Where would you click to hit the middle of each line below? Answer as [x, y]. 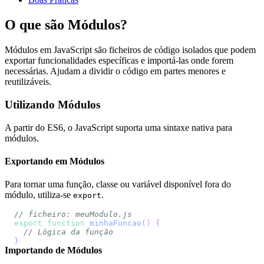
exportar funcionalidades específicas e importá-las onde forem [119, 61]
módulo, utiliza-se [39, 195]
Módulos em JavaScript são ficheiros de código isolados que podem [130, 50]
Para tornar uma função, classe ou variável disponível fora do [118, 184]
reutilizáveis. [28, 82]
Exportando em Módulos [55, 161]
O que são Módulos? [66, 25]
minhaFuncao [115, 223]
